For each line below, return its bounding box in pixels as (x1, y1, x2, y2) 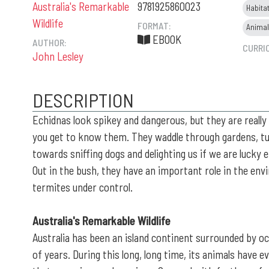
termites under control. (32, 180, 133, 194)
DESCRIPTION (32, 88, 134, 111)
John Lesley (32, 49, 83, 63)
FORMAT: (138, 19, 171, 31)
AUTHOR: (32, 36, 67, 48)
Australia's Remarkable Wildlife (32, 213, 171, 228)
